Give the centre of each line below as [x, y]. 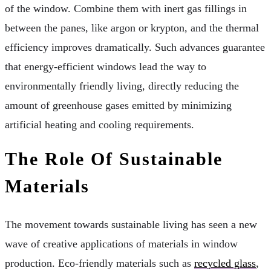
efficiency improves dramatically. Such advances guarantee [135, 47]
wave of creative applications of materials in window [121, 243]
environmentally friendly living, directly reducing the [122, 86]
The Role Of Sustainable [114, 158]
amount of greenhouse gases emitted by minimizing [118, 105]
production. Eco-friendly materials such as [100, 263]
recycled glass [225, 263]
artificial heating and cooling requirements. [100, 124]
